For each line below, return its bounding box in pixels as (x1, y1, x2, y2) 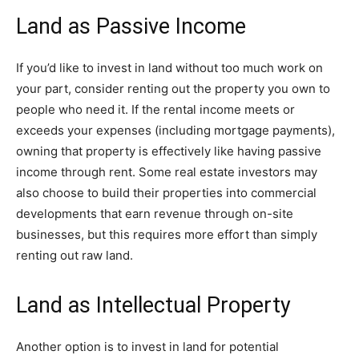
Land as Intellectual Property (16, 292, 291, 318)
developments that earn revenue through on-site (16, 206, 293, 221)
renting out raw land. (16, 248, 133, 263)
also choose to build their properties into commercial (16, 185, 317, 200)
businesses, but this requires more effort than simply (16, 227, 317, 242)
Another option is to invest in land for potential (16, 339, 279, 354)
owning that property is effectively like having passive (16, 143, 321, 159)
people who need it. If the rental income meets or (16, 102, 295, 117)
